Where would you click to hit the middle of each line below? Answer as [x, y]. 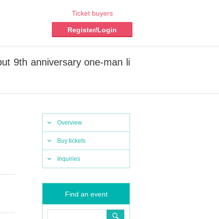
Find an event [86, 194]
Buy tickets [71, 141]
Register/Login [92, 30]
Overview [70, 123]
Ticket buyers [92, 13]
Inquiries [69, 159]
